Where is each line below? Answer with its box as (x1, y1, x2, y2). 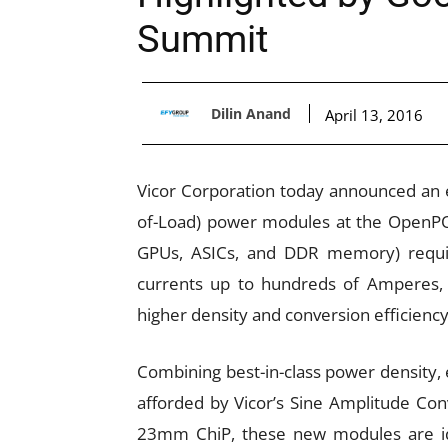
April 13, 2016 (325, 104, 423, 125)
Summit (137, 17, 268, 61)
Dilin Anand (211, 103, 291, 123)
